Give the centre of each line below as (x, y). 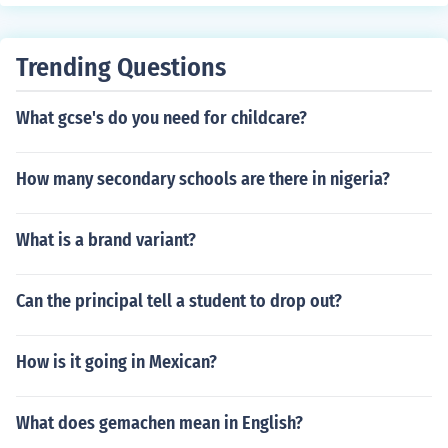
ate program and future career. (131, 26)
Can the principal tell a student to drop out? (179, 301)
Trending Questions (121, 67)
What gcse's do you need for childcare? (161, 118)
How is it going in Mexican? (116, 362)
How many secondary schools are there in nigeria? (203, 179)
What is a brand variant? (106, 240)
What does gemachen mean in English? (159, 423)
